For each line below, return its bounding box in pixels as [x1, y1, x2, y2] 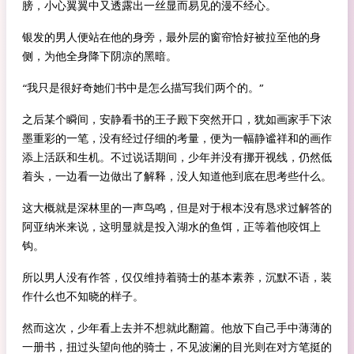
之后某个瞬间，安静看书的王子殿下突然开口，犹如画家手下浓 [22, 113, 332, 126]
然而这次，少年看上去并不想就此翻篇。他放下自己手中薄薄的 [22, 322, 332, 334]
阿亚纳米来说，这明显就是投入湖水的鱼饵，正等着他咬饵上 [22, 220, 321, 233]
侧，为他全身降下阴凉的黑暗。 [22, 50, 177, 62]
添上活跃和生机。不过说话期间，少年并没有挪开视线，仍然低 [22, 151, 332, 164]
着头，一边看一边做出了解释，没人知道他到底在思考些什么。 [22, 170, 332, 183]
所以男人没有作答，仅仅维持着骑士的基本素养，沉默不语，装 [22, 271, 332, 284]
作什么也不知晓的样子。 [22, 290, 144, 303]
